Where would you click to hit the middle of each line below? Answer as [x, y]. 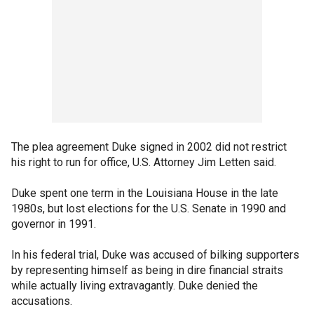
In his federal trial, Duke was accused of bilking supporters [155, 255]
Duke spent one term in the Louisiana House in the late [145, 193]
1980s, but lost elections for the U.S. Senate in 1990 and [149, 209]
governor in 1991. [54, 224]
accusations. [42, 301]
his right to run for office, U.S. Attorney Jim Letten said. [144, 162]
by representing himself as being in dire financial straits [147, 270]
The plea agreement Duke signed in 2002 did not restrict [149, 147]
